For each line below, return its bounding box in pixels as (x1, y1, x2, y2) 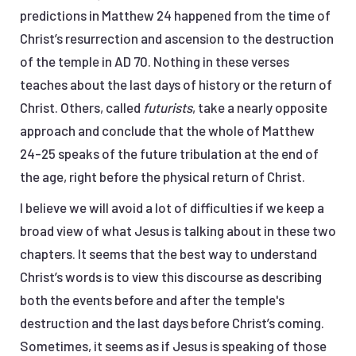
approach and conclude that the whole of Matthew (20, 122, 315, 139)
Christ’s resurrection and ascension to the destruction (20, 30, 334, 47)
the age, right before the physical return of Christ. (20, 168, 308, 185)
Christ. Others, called (20, 99, 143, 116)
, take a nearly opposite (192, 99, 327, 116)
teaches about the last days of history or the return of (20, 76, 332, 93)
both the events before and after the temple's (20, 292, 284, 308)
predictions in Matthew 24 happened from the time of (20, 7, 331, 24)
